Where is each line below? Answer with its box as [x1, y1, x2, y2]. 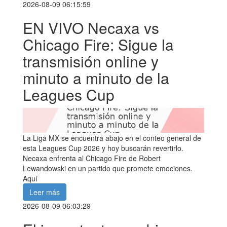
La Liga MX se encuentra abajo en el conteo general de [23, 133, 201, 143]
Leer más [29, 187, 60, 198]
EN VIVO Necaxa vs [23, 16, 159, 39]
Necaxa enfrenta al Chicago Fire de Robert [23, 153, 161, 164]
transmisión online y [23, 50, 159, 72]
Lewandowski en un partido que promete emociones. [23, 163, 193, 174]
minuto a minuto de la [23, 66, 169, 89]
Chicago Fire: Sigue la [23, 33, 174, 55]
